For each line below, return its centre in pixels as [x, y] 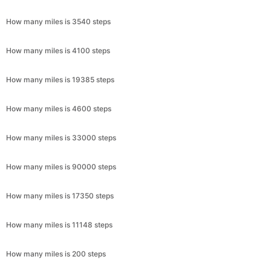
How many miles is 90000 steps [61, 167]
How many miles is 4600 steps [59, 109]
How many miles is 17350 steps [60, 196]
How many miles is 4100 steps [58, 51]
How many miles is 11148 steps [59, 225]
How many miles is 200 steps [56, 254]
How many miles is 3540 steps [58, 21]
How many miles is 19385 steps [60, 80]
